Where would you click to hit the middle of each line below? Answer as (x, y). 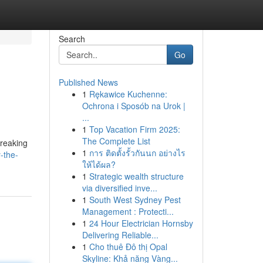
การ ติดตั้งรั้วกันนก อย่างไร (137, 153)
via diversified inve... (119, 188)
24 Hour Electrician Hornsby (141, 223)
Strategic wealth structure (136, 176)
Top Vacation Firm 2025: (134, 129)
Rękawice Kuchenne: (128, 94)
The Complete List (116, 141)
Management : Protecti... (128, 211)
